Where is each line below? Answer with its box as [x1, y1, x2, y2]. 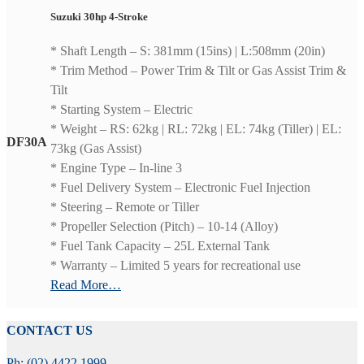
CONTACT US [6, 323, 93, 337]
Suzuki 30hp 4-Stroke [50, 10, 148, 23]
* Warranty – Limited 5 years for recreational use [50, 258, 301, 273]
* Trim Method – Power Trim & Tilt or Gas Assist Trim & [50, 63, 346, 78]
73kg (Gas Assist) [50, 141, 141, 156]
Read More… [50, 278, 121, 292]
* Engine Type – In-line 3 [50, 161, 182, 175]
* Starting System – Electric [50, 102, 193, 117]
